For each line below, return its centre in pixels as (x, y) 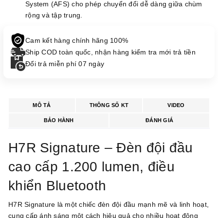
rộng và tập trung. (54, 15)
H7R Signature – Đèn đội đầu (101, 148)
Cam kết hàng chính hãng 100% (77, 41)
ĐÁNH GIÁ (159, 120)
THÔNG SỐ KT (109, 105)
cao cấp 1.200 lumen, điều (91, 167)
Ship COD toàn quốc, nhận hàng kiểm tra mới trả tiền (110, 52)
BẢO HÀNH (59, 120)
